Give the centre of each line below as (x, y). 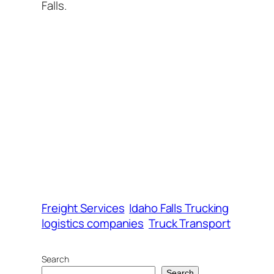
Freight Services (83, 208)
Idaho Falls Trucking (179, 208)
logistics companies (93, 224)
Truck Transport (189, 224)
